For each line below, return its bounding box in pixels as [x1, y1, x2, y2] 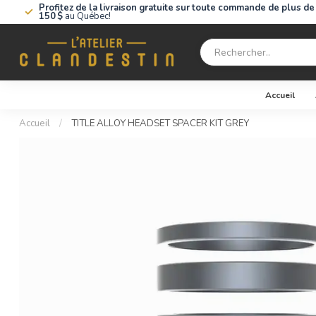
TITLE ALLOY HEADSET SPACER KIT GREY [71, 117, 249, 130]
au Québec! [63, 10, 111, 23]
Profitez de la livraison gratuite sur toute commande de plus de [39, 1, 315, 14]
